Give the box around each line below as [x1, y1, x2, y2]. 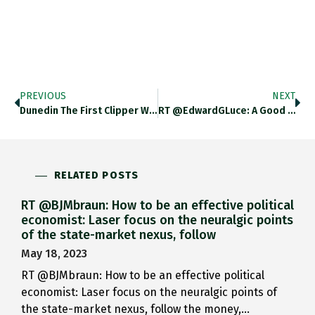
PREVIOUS [20, 90, 66, 103]
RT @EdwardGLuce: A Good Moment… [287, 105, 295, 117]
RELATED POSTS [53, 169, 139, 182]
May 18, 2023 [21, 247, 87, 261]
